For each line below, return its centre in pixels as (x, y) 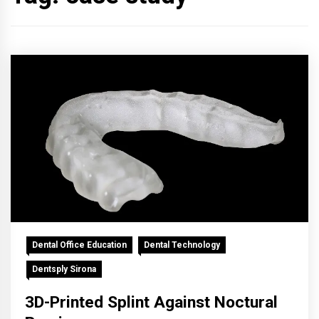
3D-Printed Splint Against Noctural (151, 302)
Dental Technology (182, 245)
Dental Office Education (79, 245)
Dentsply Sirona (64, 269)
